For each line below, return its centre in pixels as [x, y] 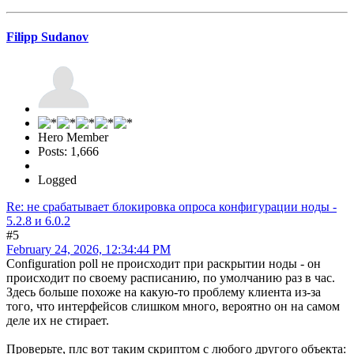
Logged [57, 179]
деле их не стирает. [58, 320]
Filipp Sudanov [47, 37]
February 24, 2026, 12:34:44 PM [88, 249]
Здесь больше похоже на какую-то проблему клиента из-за [164, 292]
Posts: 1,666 [68, 151]
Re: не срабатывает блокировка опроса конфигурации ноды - [171, 206]
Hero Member [73, 137]
